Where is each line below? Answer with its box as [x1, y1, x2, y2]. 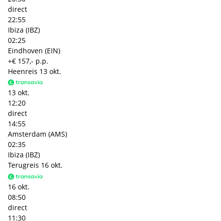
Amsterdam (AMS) [8, 129, 67, 139]
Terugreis [8, 160, 39, 170]
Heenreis [8, 67, 37, 76]
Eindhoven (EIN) [8, 46, 60, 56]
